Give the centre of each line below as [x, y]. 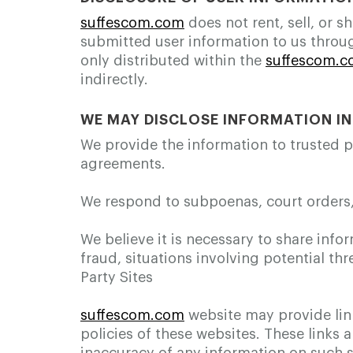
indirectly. [114, 80]
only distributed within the [173, 61]
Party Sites [117, 277]
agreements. [123, 164]
